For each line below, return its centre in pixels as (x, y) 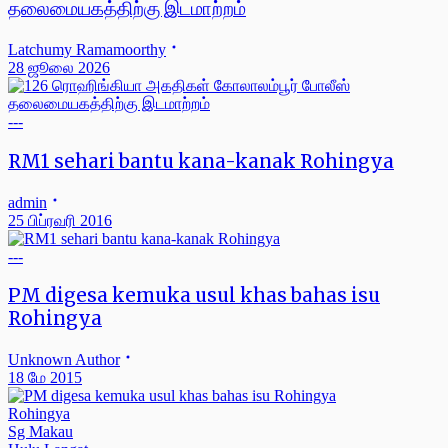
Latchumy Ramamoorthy (87, 50)
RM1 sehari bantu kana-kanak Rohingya (201, 161)
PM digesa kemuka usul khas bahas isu (194, 296)
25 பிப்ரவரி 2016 (60, 220)
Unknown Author (64, 359)
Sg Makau (40, 431)
